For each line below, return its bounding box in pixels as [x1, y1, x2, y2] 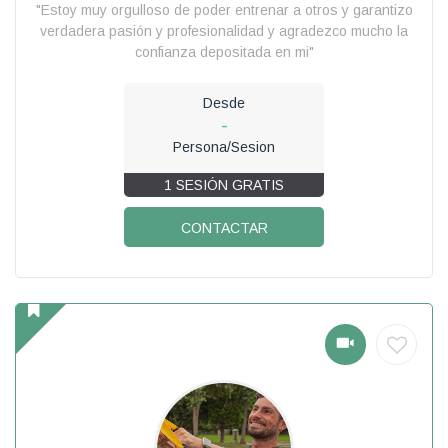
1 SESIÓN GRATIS [164, 176, 284, 193]
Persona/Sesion [173, 138, 275, 155]
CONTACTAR [180, 219, 268, 236]
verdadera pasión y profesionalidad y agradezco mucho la [40, 22, 408, 39]
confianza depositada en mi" [134, 43, 314, 60]
